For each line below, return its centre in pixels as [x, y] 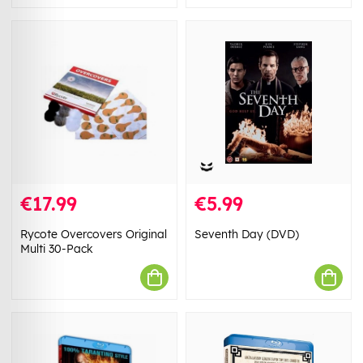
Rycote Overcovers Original [94, 235]
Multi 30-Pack [57, 249]
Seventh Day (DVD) [247, 235]
